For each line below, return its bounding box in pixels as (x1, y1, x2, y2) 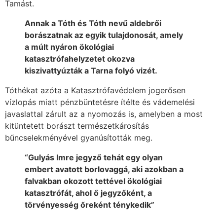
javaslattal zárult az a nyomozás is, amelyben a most (5, 109, 203, 119)
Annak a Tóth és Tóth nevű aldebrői (25, 18, 161, 28)
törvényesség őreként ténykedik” (25, 199, 154, 210)
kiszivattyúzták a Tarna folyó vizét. (25, 65, 157, 75)
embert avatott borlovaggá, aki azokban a (25, 164, 184, 174)
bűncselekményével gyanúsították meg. (5, 132, 152, 143)
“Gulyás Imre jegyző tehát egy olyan (25, 152, 163, 162)
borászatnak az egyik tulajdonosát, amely (25, 30, 183, 40)
